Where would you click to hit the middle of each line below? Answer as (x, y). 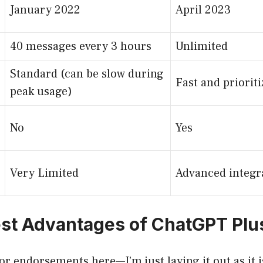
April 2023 (203, 10)
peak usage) (41, 91)
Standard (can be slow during (87, 74)
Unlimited (202, 46)
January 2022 (45, 10)
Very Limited (44, 173)
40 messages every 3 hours (81, 46)
